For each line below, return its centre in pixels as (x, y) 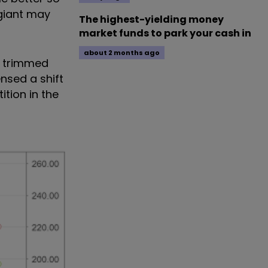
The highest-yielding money (151, 19)
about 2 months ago (122, 53)
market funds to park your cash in (165, 33)
